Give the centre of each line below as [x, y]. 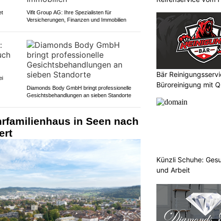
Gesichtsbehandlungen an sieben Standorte [79, 95]
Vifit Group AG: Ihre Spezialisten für [69, 12]
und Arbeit [173, 170]
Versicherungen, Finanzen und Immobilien [76, 19]
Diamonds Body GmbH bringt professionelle [79, 88]
